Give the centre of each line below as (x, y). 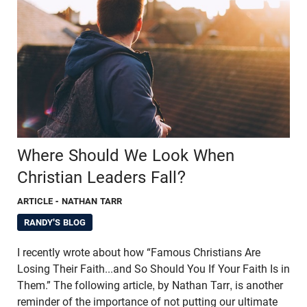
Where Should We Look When (126, 156)
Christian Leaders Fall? (101, 178)
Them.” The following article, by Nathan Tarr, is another (150, 286)
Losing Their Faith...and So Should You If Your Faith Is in (153, 269)
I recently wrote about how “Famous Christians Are (139, 253)
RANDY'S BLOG (55, 223)
